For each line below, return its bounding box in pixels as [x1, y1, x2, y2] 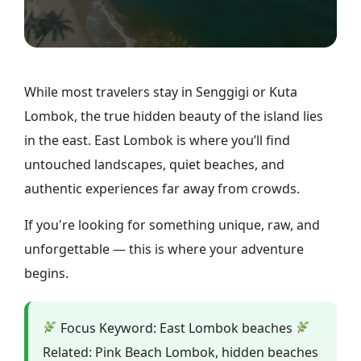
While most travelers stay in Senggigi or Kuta [24, 83, 297, 102]
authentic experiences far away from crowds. [24, 180, 300, 198]
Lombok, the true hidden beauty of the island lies [24, 107, 323, 126]
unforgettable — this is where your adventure [24, 239, 304, 258]
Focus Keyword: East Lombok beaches [57, 318, 297, 337]
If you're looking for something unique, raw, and [24, 215, 320, 234]
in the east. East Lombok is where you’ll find [24, 131, 290, 150]
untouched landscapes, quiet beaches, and [24, 156, 284, 174]
